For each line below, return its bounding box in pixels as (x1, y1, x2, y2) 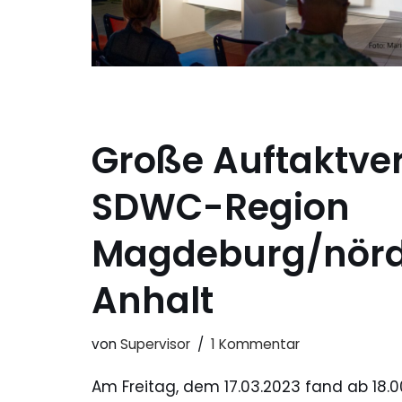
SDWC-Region (92, 182, 350, 233)
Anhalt (92, 275, 214, 327)
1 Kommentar (211, 335, 300, 354)
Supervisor (120, 335, 190, 354)
